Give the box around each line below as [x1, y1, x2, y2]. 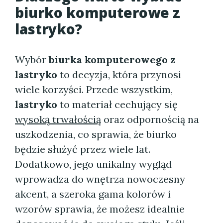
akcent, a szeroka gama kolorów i [15, 188, 171, 200]
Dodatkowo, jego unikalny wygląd [15, 158, 172, 170]
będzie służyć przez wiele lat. [15, 143, 150, 155]
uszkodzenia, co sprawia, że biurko [15, 128, 177, 140]
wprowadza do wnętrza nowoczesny [15, 173, 185, 185]
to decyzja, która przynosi [57, 68, 181, 81]
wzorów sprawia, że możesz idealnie [15, 203, 185, 215]
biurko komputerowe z [15, 3, 180, 22]
